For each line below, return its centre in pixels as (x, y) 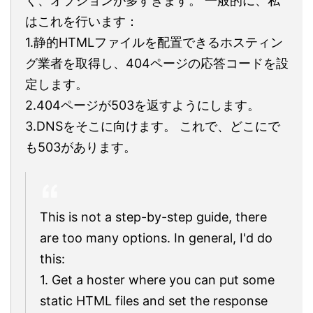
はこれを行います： (82, 21)
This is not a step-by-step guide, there (153, 217)
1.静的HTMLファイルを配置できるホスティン (154, 42)
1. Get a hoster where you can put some (157, 280)
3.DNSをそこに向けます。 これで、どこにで (153, 126)
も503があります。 (81, 147)
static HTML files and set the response (154, 301)
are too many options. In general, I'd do (156, 238)
